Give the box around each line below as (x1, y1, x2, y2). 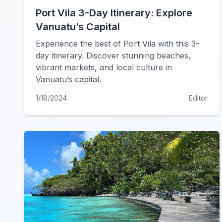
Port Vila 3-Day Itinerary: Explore (36, 7, 192, 19)
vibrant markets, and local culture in (36, 62, 172, 72)
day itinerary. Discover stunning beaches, (36, 51, 191, 60)
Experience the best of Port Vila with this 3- (36, 39, 199, 49)
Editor (188, 94, 208, 102)
